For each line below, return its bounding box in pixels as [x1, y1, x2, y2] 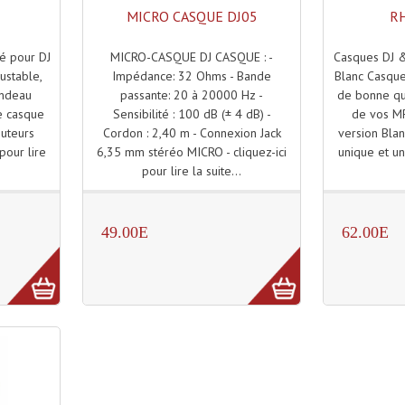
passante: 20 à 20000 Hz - [120, 87, 264, 104]
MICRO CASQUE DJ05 [126, 7, 258, 26]
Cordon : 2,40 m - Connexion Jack [102, 125, 281, 142]
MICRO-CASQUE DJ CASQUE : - [110, 49, 274, 66]
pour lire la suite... [142, 163, 242, 180]
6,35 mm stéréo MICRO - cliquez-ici [97, 144, 287, 161]
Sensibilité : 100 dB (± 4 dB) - [112, 106, 271, 123]
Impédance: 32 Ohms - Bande [112, 68, 272, 85]
